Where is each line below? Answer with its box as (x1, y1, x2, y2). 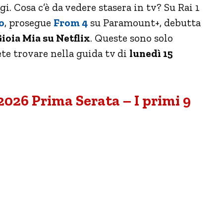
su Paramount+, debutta (90, 16, 201, 29)
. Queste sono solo (90, 31, 173, 44)
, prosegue (4, 16, 54, 29)
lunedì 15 (129, 47, 173, 59)
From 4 (54, 16, 88, 29)
